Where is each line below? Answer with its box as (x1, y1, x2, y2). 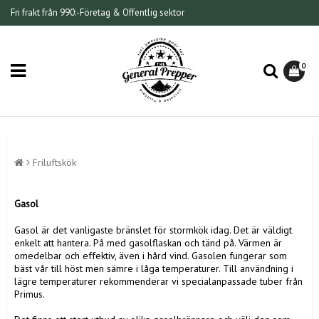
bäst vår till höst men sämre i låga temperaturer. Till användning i (14, 261, 293, 275)
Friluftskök (33, 156, 76, 169)
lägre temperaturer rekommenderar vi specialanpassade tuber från (14, 274, 303, 288)
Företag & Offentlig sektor (80, 6, 184, 19)
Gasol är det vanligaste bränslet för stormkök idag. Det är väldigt (14, 223, 292, 236)
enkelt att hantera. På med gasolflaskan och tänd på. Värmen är (14, 236, 282, 249)
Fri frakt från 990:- (11, 6, 80, 19)
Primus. (14, 287, 45, 300)
